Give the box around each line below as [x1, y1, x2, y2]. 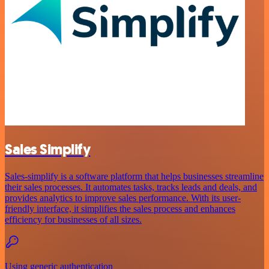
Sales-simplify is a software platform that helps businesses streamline [5, 171, 264, 181]
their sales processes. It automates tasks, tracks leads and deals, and [5, 181, 257, 192]
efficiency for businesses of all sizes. [5, 214, 142, 225]
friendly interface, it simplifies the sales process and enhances [5, 203, 235, 214]
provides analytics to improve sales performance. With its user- [5, 192, 241, 203]
